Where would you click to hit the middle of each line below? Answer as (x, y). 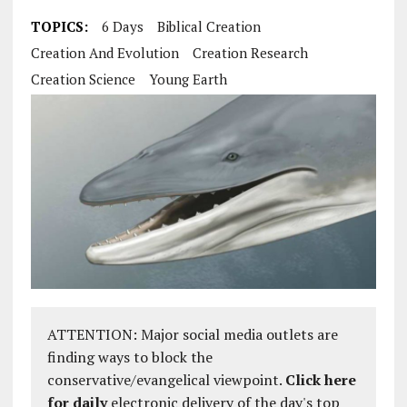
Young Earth (188, 79)
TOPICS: (59, 26)
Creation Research (250, 53)
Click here (320, 380)
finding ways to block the (129, 357)
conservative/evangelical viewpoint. (166, 380)
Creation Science (83, 79)
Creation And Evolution (104, 53)
